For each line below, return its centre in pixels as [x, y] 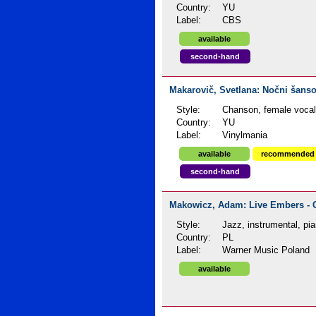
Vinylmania [245, 135]
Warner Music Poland [266, 250]
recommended [287, 154]
